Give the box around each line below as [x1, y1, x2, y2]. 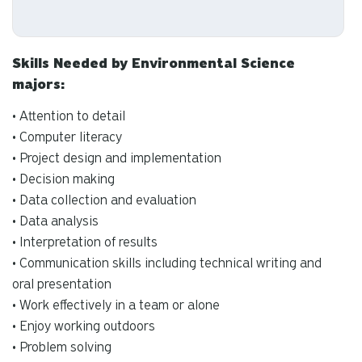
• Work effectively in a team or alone [12, 297, 220, 313]
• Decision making [12, 170, 115, 187]
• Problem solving [12, 339, 112, 355]
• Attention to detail [12, 107, 125, 124]
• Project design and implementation [12, 149, 221, 166]
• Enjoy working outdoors [12, 318, 155, 334]
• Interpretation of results [12, 234, 158, 250]
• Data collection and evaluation [12, 192, 196, 208]
